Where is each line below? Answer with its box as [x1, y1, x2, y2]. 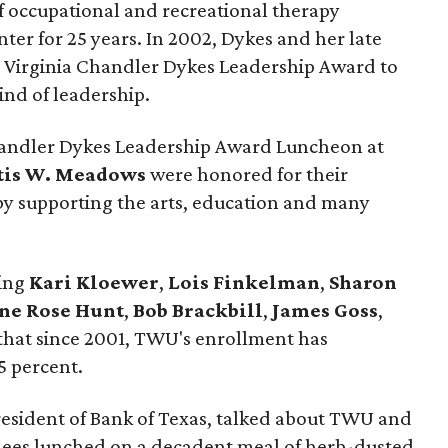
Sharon [329, 270, 397, 294]
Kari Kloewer [29, 270, 159, 294]
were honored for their [146, 162, 348, 186]
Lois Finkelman [168, 270, 320, 294]
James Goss [272, 298, 378, 322]
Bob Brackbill [133, 298, 263, 322]
